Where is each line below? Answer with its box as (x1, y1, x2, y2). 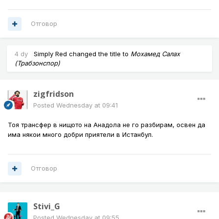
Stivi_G (33, 201, 60, 212)
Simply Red (34, 50, 67, 58)
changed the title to (67, 50, 131, 58)
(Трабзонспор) (15, 59, 60, 67)
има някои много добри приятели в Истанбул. (8, 131, 155, 139)
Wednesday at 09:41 (56, 101, 118, 109)
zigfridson (33, 88, 74, 100)
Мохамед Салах (131, 50, 180, 58)
